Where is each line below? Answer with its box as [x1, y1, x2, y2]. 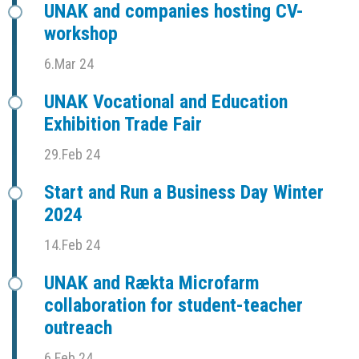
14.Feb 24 [44, 236, 100, 254]
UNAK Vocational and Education [44, 91, 288, 114]
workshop [44, 22, 118, 46]
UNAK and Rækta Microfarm [44, 272, 260, 295]
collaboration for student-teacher [44, 294, 303, 317]
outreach [44, 317, 112, 340]
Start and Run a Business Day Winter [44, 181, 324, 204]
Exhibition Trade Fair [44, 113, 202, 136]
